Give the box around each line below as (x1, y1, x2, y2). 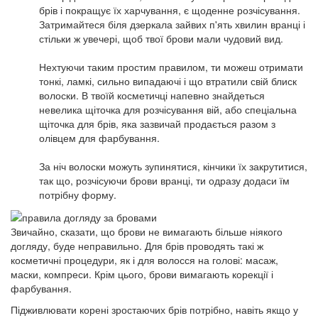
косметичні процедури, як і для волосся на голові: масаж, (11, 252, 278, 267)
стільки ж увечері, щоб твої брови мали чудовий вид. (39, 31, 283, 45)
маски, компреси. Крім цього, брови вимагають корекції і (11, 266, 273, 281)
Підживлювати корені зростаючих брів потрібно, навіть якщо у (11, 302, 298, 317)
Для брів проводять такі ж (145, 238, 263, 253)
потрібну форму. (39, 187, 116, 202)
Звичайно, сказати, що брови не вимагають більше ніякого (11, 224, 283, 238)
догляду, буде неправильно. (11, 238, 145, 253)
